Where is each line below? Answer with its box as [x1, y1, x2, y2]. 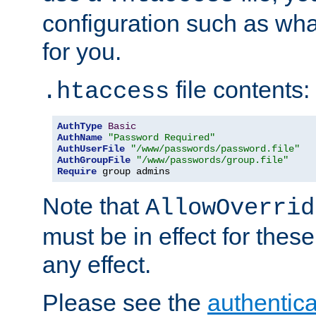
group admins [97, 166, 170, 178]
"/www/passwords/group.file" [136, 154, 288, 166]
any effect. [42, 251, 151, 279]
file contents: [169, 76, 310, 104]
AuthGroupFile [57, 154, 130, 166]
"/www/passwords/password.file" [130, 143, 300, 155]
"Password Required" [108, 132, 215, 144]
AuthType [57, 121, 102, 133]
